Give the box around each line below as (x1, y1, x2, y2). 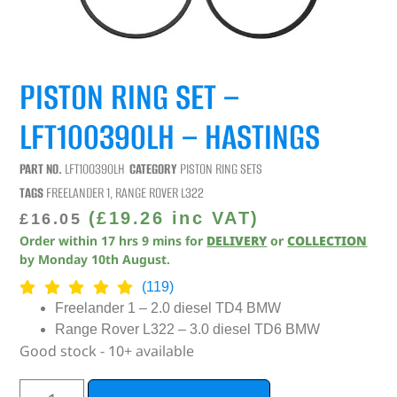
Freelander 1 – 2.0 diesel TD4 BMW (55, 300, 282, 315)
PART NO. (19, 159, 66, 178)
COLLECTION (287, 231, 368, 249)
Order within (19, 231, 102, 249)
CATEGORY (129, 159, 178, 178)
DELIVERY (206, 231, 268, 249)
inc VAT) (164, 207, 260, 228)
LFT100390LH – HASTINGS (19, 112, 321, 161)
